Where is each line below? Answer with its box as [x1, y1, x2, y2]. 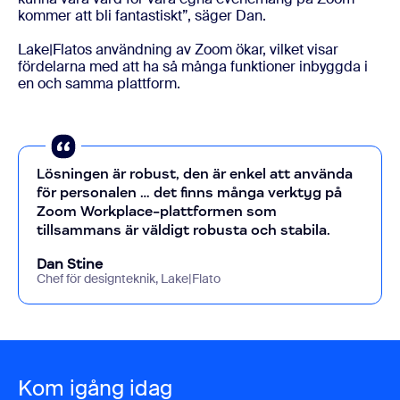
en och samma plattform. [18, 74, 180, 93]
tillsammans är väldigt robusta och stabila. [37, 221, 330, 238]
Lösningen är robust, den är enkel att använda [37, 165, 353, 182]
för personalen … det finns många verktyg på [37, 184, 342, 201]
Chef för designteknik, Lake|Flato [37, 271, 221, 287]
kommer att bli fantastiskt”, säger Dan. [18, 6, 266, 25]
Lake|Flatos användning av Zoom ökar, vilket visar [18, 40, 338, 59]
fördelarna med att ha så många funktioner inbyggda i [18, 57, 368, 76]
